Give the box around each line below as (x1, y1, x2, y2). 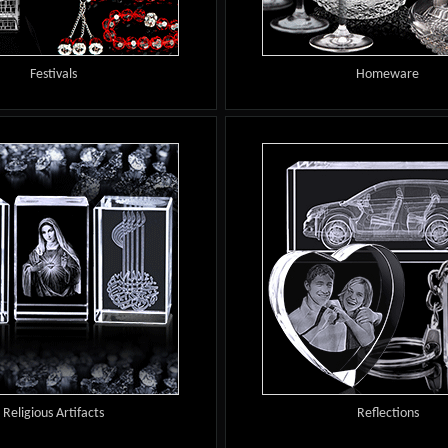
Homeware (356, 66, 420, 82)
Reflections (356, 405, 419, 421)
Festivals (29, 66, 77, 82)
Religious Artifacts (2, 405, 104, 421)
